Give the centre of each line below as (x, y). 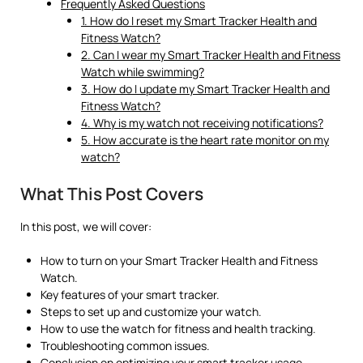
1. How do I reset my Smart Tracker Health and (199, 20)
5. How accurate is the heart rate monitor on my (205, 139)
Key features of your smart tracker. (130, 294)
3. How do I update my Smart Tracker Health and (205, 88)
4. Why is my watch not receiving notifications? (202, 122)
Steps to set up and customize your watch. (151, 311)
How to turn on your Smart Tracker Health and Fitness (179, 260)
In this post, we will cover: (86, 226)
